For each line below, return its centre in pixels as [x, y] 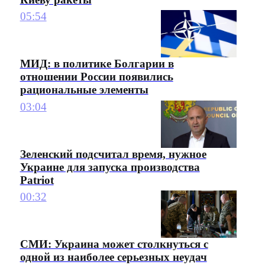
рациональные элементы [84, 90]
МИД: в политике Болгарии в [97, 64]
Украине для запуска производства [110, 167]
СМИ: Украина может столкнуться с [114, 244]
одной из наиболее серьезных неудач [113, 257]
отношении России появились [96, 77]
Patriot [37, 180]
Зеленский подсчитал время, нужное [113, 154]
